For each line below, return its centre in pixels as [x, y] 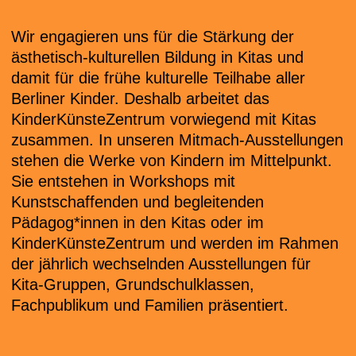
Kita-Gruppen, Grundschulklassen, [133, 284]
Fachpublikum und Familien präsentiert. [150, 305]
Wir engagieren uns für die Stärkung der [153, 37]
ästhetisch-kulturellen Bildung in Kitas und [157, 57]
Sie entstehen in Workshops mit [123, 181]
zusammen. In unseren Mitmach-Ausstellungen [177, 140]
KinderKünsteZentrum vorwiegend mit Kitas [164, 119]
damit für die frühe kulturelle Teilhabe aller [158, 78]
